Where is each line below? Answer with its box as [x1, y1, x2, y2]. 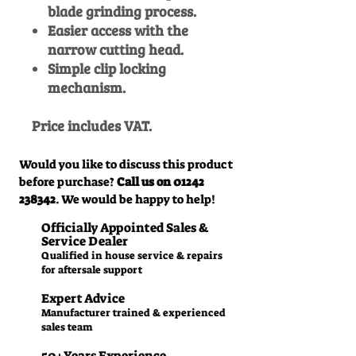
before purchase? [19, 174, 117, 191]
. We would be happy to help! [56, 192, 215, 208]
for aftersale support [41, 263, 142, 277]
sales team [41, 320, 93, 335]
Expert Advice [41, 290, 125, 308]
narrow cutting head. [48, 40, 184, 60]
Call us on [117, 174, 173, 191]
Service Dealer [41, 233, 128, 250]
